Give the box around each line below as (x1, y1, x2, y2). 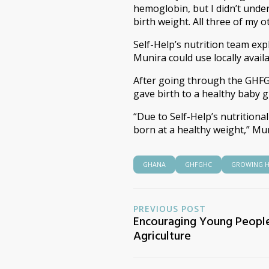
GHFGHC (185, 160, 212, 169)
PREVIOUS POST (133, 202, 206, 214)
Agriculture (133, 227, 191, 244)
